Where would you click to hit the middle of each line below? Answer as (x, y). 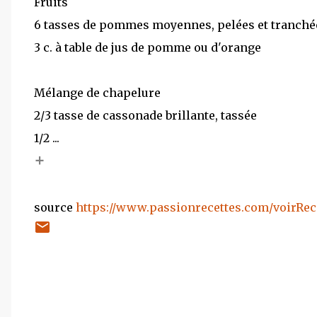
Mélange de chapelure (97, 93)
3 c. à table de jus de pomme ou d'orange (148, 47)
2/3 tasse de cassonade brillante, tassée (145, 115)
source (55, 207)
